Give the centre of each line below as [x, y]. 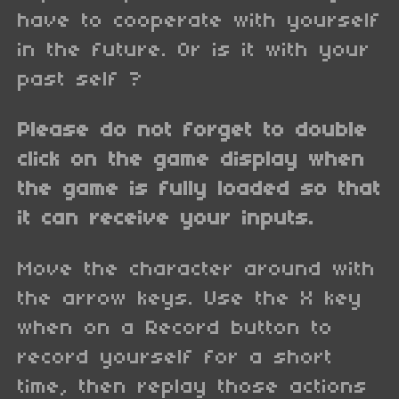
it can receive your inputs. [166, 220]
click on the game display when [191, 161]
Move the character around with [197, 270]
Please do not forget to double [193, 131]
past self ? [81, 81]
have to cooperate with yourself [199, 22]
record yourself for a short [175, 358]
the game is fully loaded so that [199, 190]
